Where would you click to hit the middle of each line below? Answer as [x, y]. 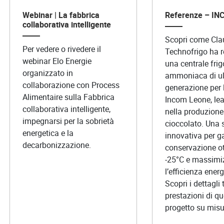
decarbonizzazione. [57, 145]
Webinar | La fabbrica [61, 15]
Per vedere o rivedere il [62, 49]
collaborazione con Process [71, 85]
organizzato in [48, 73]
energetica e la [48, 133]
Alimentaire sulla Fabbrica [69, 97]
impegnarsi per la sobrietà [68, 121]
